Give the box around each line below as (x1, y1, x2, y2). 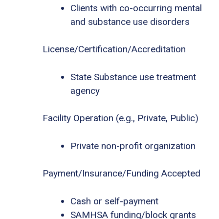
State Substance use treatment (70, 71, 196, 83)
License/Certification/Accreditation (43, 44, 186, 55)
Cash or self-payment (70, 195, 158, 207)
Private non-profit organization (70, 140, 196, 152)
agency (70, 85, 100, 96)
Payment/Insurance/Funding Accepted (43, 168, 200, 179)
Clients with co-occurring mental (70, 2, 202, 14)
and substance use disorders (70, 16, 190, 27)
